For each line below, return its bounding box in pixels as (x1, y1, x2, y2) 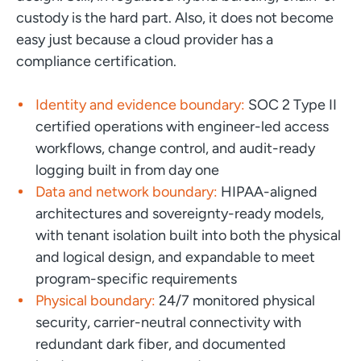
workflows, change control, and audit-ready (35, 139, 315, 157)
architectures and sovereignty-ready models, (35, 204, 324, 222)
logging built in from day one (35, 160, 219, 179)
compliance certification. (15, 52, 176, 70)
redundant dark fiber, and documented (35, 334, 286, 353)
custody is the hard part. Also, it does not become (15, 8, 334, 27)
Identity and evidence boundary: (35, 95, 248, 114)
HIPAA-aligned (217, 182, 317, 201)
